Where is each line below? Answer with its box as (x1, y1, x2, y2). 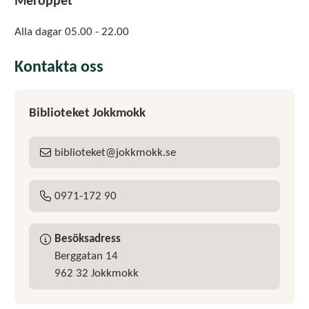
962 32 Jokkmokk (54, 268, 139, 280)
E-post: (35, 160, 70, 172)
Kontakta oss (14, 59, 103, 76)
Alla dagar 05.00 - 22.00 (14, 26, 129, 38)
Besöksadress (54, 233, 121, 246)
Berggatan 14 (54, 250, 118, 263)
